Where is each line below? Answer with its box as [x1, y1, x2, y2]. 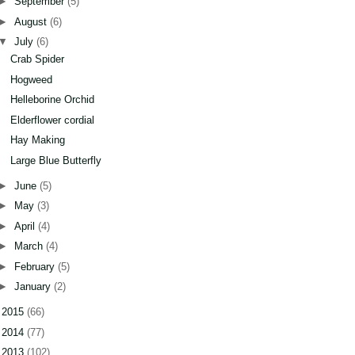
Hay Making [10, 134, 66, 147]
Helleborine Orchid [10, 94, 95, 106]
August [13, 15, 50, 28]
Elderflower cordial [10, 113, 95, 126]
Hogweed [10, 73, 53, 86]
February [13, 260, 58, 273]
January [13, 281, 54, 293]
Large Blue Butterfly [10, 154, 102, 166]
